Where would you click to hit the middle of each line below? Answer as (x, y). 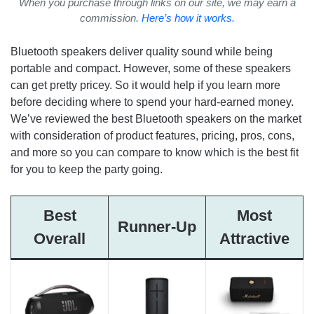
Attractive (254, 239)
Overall (60, 239)
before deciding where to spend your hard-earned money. (152, 102)
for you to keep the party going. (87, 170)
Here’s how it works (186, 18)
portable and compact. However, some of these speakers (151, 69)
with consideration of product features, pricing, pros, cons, (152, 136)
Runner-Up (157, 227)
